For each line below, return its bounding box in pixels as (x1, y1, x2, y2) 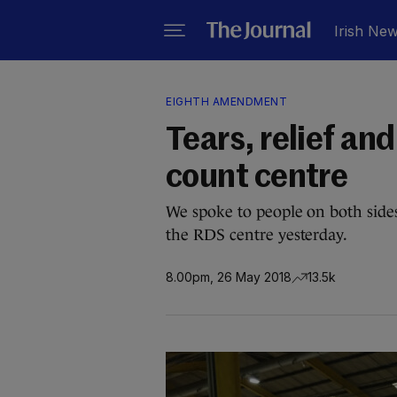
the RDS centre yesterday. (166, 226, 348, 244)
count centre (166, 162, 348, 194)
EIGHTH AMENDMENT (166, 95, 287, 108)
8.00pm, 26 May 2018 (166, 269, 292, 284)
